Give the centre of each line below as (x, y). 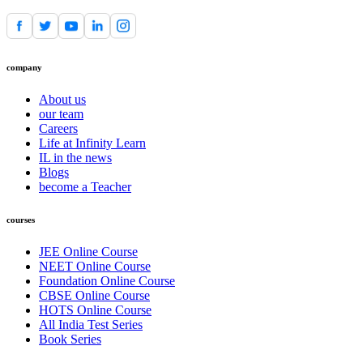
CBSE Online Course (94, 296)
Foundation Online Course (107, 281)
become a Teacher (85, 187)
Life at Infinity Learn (92, 143)
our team (61, 114)
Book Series (70, 340)
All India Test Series (91, 325)
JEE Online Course (88, 252)
